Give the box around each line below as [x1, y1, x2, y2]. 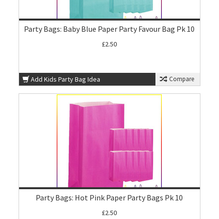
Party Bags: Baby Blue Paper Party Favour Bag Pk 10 [24, 24, 195, 34]
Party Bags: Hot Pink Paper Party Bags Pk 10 [36, 193, 183, 202]
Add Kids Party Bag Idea [31, 75, 101, 84]
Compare [167, 75, 194, 83]
